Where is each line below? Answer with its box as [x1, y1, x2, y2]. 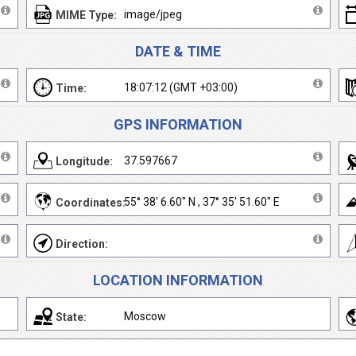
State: [56, 311, 87, 323]
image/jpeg [124, 8, 183, 21]
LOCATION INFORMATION [93, 272, 263, 288]
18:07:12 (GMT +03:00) [124, 81, 238, 94]
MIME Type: [56, 9, 118, 21]
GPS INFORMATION [114, 116, 242, 133]
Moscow [124, 310, 167, 323]
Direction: [56, 238, 109, 250]
